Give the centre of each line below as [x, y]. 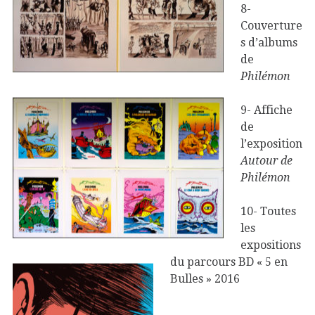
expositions [271, 245]
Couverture [271, 25]
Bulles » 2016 [205, 278]
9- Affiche [266, 110]
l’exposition [271, 143]
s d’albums [269, 42]
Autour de [266, 160]
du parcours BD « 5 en [229, 262]
